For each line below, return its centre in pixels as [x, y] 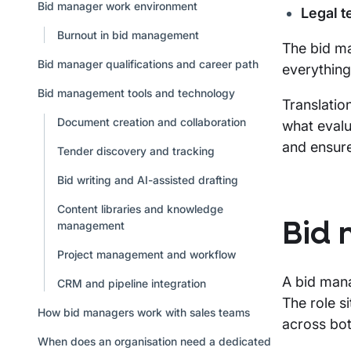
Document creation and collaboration [151, 121]
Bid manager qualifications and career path [148, 63]
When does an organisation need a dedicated [154, 341]
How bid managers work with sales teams [144, 312]
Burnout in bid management [128, 34]
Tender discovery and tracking [136, 150]
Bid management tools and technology [136, 92]
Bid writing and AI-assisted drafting [147, 179]
